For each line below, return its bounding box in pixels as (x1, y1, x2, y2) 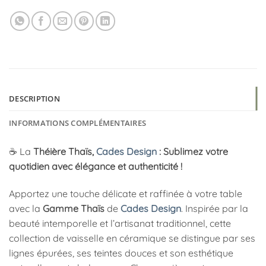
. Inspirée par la (181, 202, 248, 214)
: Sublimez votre (157, 145, 228, 157)
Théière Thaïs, (33, 145, 96, 157)
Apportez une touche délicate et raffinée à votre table (9, 187, 242, 199)
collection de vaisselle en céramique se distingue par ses (9, 232, 255, 244)
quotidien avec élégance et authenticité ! (9, 160, 182, 172)
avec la (9, 202, 43, 214)
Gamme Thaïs (43, 202, 104, 214)
